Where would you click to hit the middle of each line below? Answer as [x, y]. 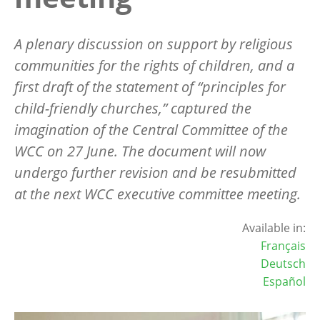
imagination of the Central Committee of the [151, 129]
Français [283, 245]
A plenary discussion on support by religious [154, 44]
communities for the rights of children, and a [154, 65]
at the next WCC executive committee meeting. [157, 194]
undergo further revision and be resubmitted [155, 172]
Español [284, 281]
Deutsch [283, 263]
